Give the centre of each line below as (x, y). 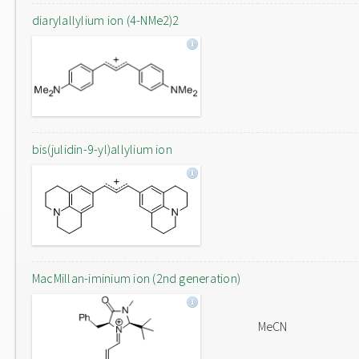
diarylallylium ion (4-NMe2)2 (106, 20)
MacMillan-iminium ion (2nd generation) (137, 278)
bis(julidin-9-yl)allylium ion (102, 149)
